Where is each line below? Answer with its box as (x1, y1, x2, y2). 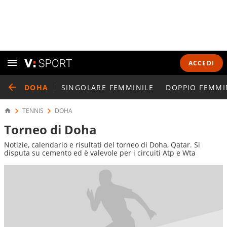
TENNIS (22, 106, 44, 115)
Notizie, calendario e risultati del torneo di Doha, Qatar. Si (4, 140, 200, 149)
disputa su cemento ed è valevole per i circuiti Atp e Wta (4, 148, 196, 158)
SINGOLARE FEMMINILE (61, 82, 154, 92)
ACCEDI (188, 58, 214, 67)
